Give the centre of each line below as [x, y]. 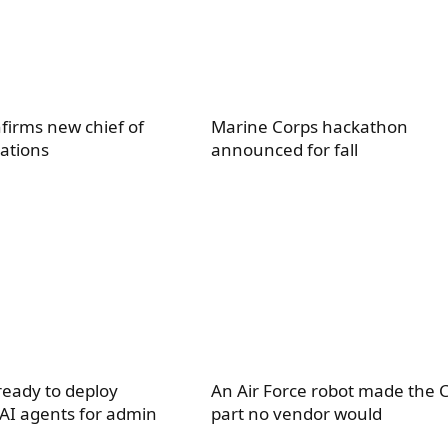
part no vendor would [297, 413]
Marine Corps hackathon [310, 126]
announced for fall [285, 149]
